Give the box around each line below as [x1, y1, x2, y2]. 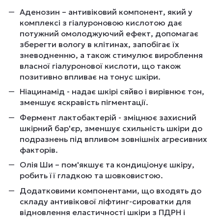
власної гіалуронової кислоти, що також [20, 61, 181, 71]
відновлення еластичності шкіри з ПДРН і [20, 207, 185, 217]
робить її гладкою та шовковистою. [20, 170, 163, 181]
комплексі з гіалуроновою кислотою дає [20, 18, 182, 28]
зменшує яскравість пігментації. [20, 97, 148, 108]
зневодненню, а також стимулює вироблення [20, 50, 203, 60]
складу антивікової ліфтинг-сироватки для [20, 196, 191, 206]
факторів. [20, 144, 58, 155]
